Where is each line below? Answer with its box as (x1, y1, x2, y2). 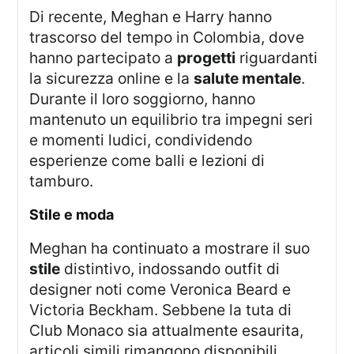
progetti (177, 47, 236, 67)
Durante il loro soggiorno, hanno (29, 88, 256, 108)
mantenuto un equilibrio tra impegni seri (29, 109, 314, 129)
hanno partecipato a (29, 47, 178, 67)
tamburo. (29, 171, 94, 190)
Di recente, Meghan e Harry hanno (29, 6, 41, 26)
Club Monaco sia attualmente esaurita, (29, 320, 304, 340)
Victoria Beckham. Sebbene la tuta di (29, 299, 292, 319)
